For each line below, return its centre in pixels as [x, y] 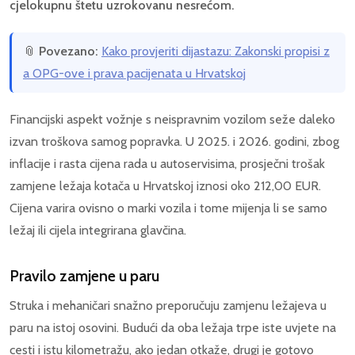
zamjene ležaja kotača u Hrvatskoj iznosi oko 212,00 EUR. [165, 186]
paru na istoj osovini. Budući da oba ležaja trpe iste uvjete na [173, 328]
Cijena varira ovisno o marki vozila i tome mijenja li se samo [168, 208]
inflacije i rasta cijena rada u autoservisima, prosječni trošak [167, 164]
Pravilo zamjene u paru [84, 276]
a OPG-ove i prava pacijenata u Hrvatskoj [134, 74]
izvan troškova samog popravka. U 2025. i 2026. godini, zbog [174, 142]
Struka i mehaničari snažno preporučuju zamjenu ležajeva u [168, 306]
